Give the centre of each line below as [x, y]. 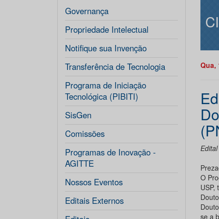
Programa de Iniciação [106, 85]
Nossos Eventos [94, 182]
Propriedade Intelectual [107, 29]
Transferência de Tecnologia [115, 66]
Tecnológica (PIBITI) [102, 96]
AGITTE [79, 163]
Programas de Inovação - [110, 152]
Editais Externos [94, 200]
